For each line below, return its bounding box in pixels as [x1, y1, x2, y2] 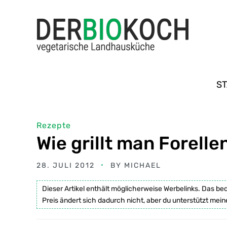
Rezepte [36, 121, 71, 130]
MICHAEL [124, 161, 161, 170]
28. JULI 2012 [36, 161, 95, 170]
